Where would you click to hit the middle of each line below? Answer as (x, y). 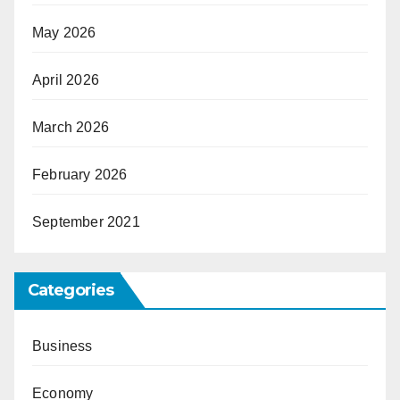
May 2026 (64, 33)
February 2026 (80, 175)
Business (62, 346)
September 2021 (86, 222)
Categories (71, 290)
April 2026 (66, 80)
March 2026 (71, 128)
